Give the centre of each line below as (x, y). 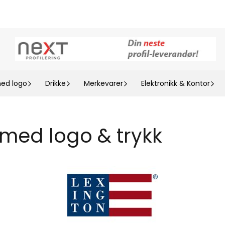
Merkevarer (103, 83)
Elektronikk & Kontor (175, 83)
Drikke (55, 83)
